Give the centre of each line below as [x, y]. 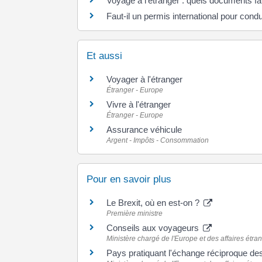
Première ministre [135, 213]
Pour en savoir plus [129, 179]
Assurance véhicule [144, 130]
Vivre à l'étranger [139, 105]
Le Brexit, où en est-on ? [154, 202]
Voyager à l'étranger [144, 80]
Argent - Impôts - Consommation [158, 141]
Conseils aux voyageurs [154, 227]
